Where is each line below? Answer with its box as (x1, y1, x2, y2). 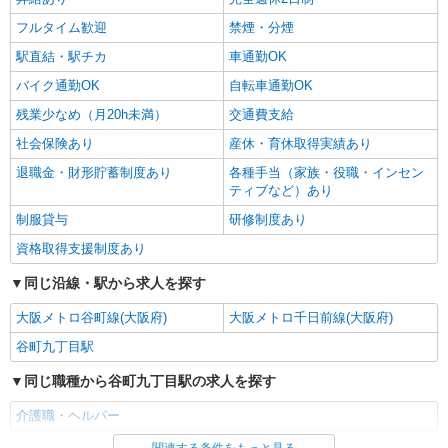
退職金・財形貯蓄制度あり (16, 165, 172, 180)
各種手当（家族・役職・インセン (229, 165, 424, 180)
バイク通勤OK (16, 78, 100, 93)
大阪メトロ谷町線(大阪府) (16, 310, 167, 325)
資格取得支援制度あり (16, 241, 146, 256)
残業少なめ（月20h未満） (16, 107, 167, 122)
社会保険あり (16, 136, 94, 151)
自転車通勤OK (229, 78, 313, 93)
